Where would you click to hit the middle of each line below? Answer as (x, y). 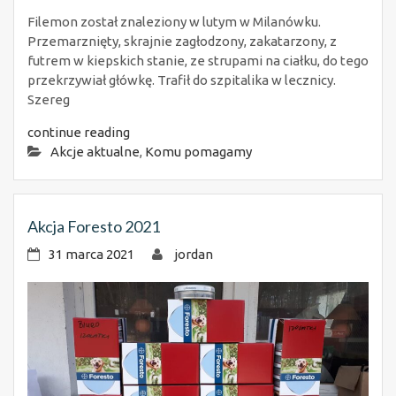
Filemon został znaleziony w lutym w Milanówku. (174, 21)
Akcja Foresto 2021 (94, 226)
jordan (194, 254)
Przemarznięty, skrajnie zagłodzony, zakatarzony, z (182, 41)
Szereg (49, 99)
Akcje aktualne (95, 151)
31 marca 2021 (91, 254)
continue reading (79, 132)
